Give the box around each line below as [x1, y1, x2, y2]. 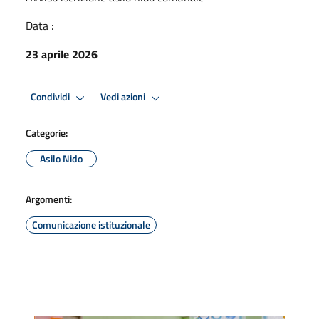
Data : [26, 16, 53, 34]
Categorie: [26, 125, 68, 140]
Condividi [31, 89, 72, 105]
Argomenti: [26, 191, 72, 206]
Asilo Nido [40, 150, 83, 166]
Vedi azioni [100, 89, 147, 105]
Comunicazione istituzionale [32, 216, 150, 232]
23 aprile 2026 [26, 45, 98, 63]
